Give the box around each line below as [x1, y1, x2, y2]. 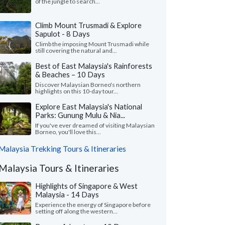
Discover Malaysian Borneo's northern [35, 81, 141, 88]
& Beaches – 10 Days [35, 70, 105, 79]
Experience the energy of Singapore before [35, 201, 151, 208]
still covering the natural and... [35, 47, 117, 54]
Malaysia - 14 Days [35, 190, 99, 199]
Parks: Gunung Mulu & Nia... [35, 110, 125, 120]
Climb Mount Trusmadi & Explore [35, 21, 142, 30]
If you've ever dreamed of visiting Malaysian [35, 122, 155, 129]
